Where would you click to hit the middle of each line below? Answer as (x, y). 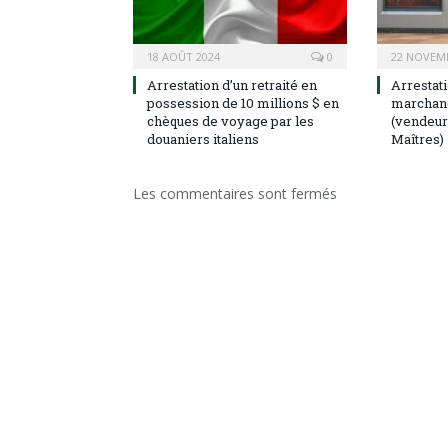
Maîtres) (417, 139)
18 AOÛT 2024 (183, 57)
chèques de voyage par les (230, 121)
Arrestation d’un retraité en (232, 85)
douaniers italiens (203, 139)
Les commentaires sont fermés (235, 194)
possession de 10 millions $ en (243, 103)
